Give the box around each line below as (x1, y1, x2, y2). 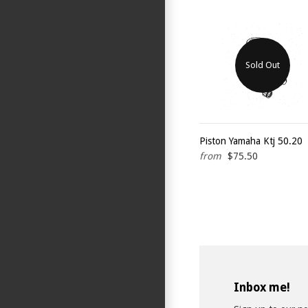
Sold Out (245, 60, 280, 71)
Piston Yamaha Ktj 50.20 (199, 135, 302, 146)
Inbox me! (234, 280, 290, 294)
